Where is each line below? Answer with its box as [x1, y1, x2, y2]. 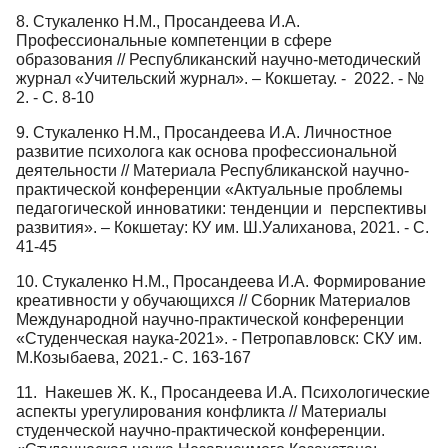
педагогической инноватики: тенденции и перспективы [16, 199, 427, 217]
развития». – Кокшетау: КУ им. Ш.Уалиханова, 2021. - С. [16, 218, 429, 236]
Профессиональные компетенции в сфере [16, 31, 332, 49]
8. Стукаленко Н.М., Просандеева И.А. [16, 12, 300, 30]
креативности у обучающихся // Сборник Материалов [16, 291, 411, 309]
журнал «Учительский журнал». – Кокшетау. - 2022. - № [16, 69, 424, 87]
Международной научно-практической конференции [16, 310, 404, 328]
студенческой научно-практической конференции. [16, 421, 385, 439]
